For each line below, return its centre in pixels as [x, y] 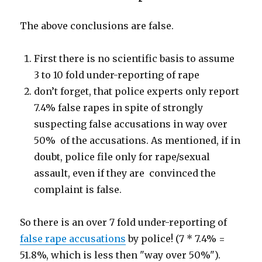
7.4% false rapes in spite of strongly [119, 108]
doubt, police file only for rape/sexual [122, 157]
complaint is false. [78, 189]
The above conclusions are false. [97, 26]
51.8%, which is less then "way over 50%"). [120, 255]
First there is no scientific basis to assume [135, 58]
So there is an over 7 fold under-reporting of [124, 222]
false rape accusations [73, 239]
